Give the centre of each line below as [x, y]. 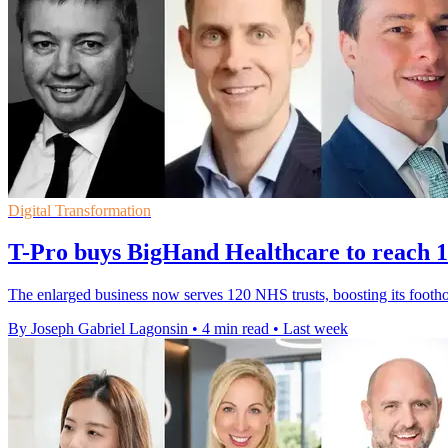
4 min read [235, 329]
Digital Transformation [79, 210]
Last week [315, 329]
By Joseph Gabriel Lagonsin [98, 329]
